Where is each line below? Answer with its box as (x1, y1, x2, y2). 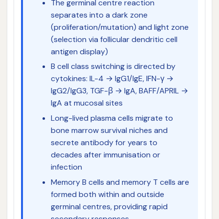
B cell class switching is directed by (50, 61, 175, 72)
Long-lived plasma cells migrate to (50, 113, 173, 124)
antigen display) (50, 46, 108, 57)
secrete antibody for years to (50, 137, 157, 148)
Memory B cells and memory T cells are (50, 176, 189, 187)
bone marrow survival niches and (50, 125, 168, 136)
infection (50, 162, 82, 173)
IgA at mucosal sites (50, 98, 123, 109)
